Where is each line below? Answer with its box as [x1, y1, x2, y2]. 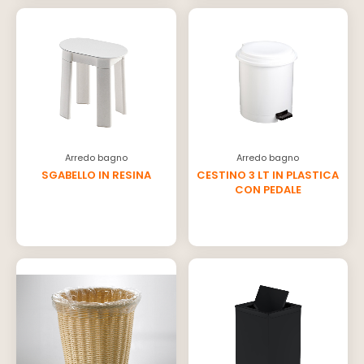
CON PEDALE [234, 181, 301, 197]
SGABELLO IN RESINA [41, 167, 151, 183]
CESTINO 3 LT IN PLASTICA [197, 167, 340, 183]
